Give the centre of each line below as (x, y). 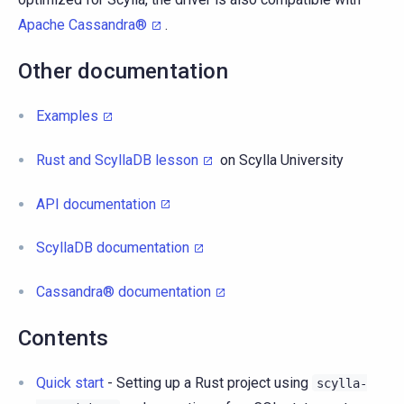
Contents (64, 338)
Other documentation (123, 71)
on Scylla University (280, 160)
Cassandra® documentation (124, 292)
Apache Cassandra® (83, 25)
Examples (67, 115)
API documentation (96, 204)
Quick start (70, 382)
